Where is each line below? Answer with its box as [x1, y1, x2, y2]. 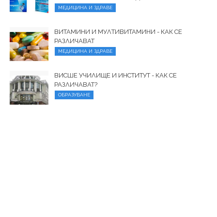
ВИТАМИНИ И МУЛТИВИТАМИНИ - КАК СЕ [54, 28, 182, 36]
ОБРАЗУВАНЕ [58, 92, 90, 98]
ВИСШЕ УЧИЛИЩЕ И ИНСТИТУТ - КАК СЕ [54, 72, 177, 79]
